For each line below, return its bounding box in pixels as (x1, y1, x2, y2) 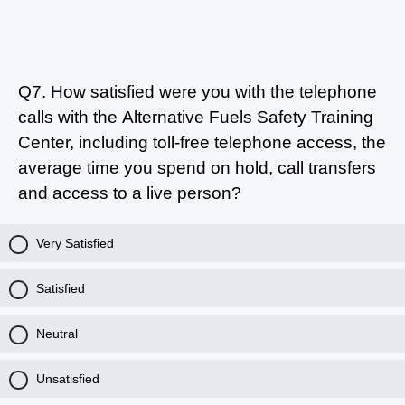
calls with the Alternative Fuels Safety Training (18, 107, 373, 127)
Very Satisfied (36, 235, 114, 250)
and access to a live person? (18, 183, 241, 202)
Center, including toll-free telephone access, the (18, 132, 386, 152)
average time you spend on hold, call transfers (18, 157, 376, 177)
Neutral (36, 325, 78, 341)
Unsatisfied (36, 371, 99, 386)
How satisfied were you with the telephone (46, 81, 377, 101)
